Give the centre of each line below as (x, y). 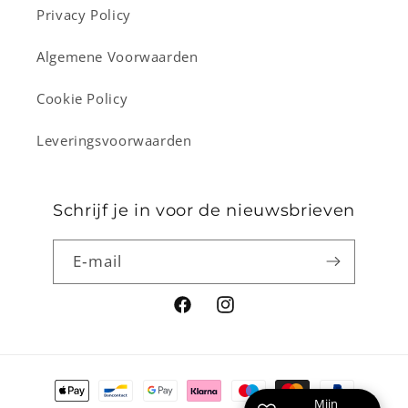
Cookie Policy (82, 99)
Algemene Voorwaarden (117, 57)
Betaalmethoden (94, 381)
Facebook (204, 315)
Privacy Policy (84, 15)
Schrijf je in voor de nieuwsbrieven (204, 209)
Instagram (248, 315)
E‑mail (97, 261)
